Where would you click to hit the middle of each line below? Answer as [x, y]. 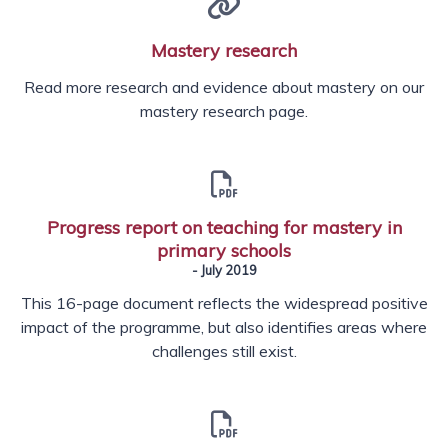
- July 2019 [224, 270]
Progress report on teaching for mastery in [224, 228]
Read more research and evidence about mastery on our [224, 87]
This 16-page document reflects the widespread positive [224, 303]
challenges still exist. [224, 351]
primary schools [224, 251]
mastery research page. [224, 111]
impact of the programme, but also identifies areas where [224, 327]
